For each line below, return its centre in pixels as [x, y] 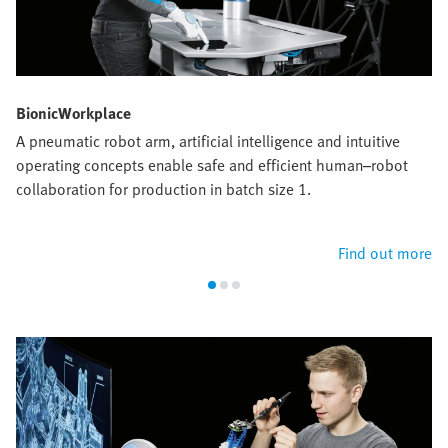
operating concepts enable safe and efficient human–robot [212, 164]
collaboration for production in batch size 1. [163, 188]
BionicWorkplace [73, 112]
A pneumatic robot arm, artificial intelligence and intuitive [208, 140]
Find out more [385, 252]
